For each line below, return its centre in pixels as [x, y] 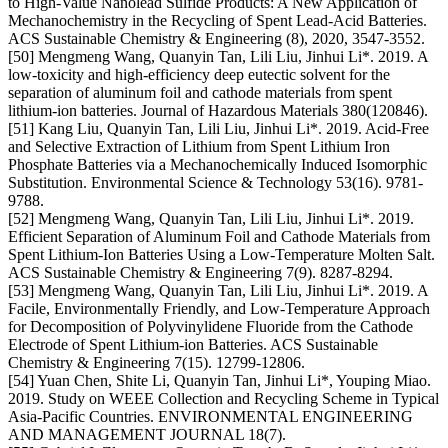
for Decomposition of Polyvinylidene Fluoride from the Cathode [210, 327]
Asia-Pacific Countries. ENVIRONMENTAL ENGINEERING [210, 417]
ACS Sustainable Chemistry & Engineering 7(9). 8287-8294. [200, 273]
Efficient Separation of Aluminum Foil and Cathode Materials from [219, 237]
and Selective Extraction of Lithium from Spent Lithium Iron [199, 147]
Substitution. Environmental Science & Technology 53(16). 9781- [215, 183]
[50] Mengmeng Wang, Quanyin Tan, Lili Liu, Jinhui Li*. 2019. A [218, 57]
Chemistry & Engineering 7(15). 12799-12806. [156, 363]
